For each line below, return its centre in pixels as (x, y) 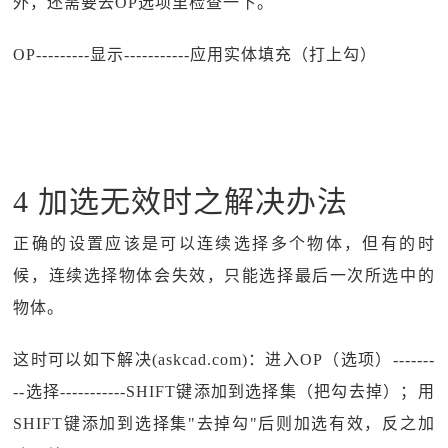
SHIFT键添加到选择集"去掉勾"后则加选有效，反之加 (224, 423)
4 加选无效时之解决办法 (181, 201)
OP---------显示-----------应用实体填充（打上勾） (195, 54)
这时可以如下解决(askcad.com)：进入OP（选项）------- (224, 359)
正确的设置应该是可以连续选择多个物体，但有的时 (224, 243)
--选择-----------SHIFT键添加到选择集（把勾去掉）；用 (224, 391)
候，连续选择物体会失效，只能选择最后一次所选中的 (224, 275)
